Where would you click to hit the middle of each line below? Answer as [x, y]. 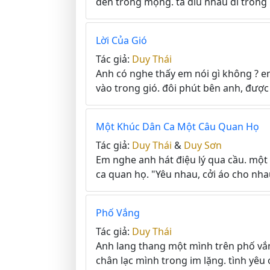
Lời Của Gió [121, 40]
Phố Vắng [118, 213]
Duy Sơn [203, 145]
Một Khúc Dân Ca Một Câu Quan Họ [177, 127]
